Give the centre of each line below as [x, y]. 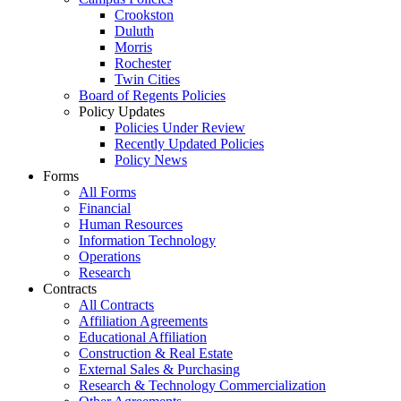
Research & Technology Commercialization [202, 386]
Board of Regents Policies [152, 96]
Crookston [144, 15]
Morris [133, 47]
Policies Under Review [180, 128]
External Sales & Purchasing [159, 370]
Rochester [143, 64]
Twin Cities [147, 80]
